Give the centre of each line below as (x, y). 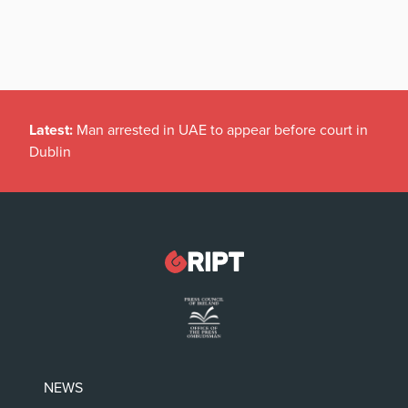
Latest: (53, 131)
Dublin (50, 153)
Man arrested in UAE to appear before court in (222, 131)
